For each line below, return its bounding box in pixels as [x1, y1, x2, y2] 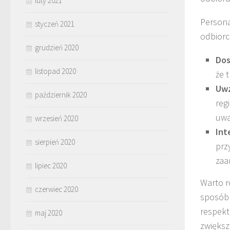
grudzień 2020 [35, 42, 79, 52]
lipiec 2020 [35, 160, 67, 170]
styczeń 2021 [35, 18, 74, 29]
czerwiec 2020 [35, 184, 78, 194]
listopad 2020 [35, 66, 76, 76]
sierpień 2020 [35, 137, 75, 147]
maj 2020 [35, 207, 62, 218]
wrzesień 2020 [35, 113, 78, 123]
